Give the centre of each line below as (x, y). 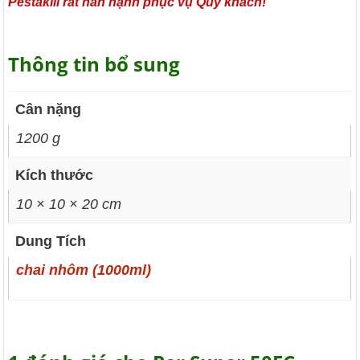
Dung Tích (51, 241)
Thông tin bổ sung (94, 64)
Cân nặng (49, 110)
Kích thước (55, 176)
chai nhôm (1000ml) (84, 270)
